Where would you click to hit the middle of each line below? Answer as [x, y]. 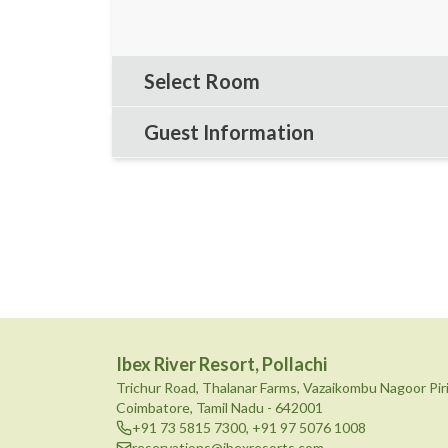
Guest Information [229, 132]
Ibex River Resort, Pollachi [221, 364]
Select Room [202, 81]
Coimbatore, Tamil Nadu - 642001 [219, 407]
